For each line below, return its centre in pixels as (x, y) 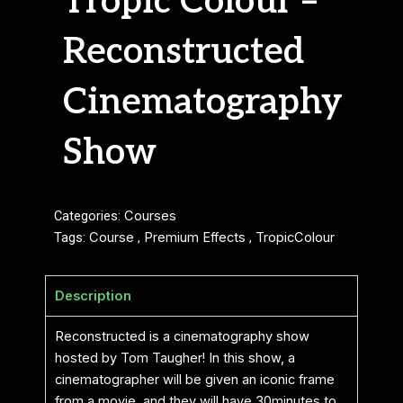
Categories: (89, 215)
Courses (150, 215)
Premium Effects (195, 237)
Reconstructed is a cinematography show (182, 336)
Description (93, 296)
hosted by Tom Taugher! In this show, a (175, 358)
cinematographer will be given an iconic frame (195, 379)
